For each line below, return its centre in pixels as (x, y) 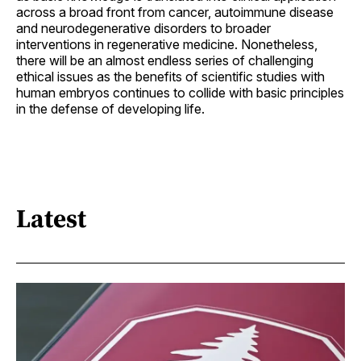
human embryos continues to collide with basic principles (180, 92)
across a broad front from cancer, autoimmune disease (175, 12)
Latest (51, 219)
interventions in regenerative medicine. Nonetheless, (167, 44)
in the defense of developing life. (110, 108)
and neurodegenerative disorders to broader (143, 28)
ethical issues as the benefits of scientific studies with (170, 76)
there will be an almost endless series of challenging (165, 60)
